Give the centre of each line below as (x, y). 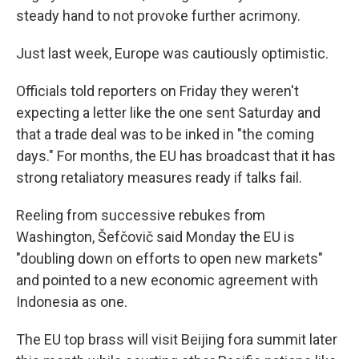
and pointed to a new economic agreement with (167, 280)
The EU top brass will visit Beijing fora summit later (177, 339)
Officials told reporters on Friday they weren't (157, 91)
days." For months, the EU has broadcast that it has (176, 156)
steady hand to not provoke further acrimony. (158, 16)
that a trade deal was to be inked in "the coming (165, 134)
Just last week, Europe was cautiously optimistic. (172, 53)
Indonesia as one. (72, 302)
